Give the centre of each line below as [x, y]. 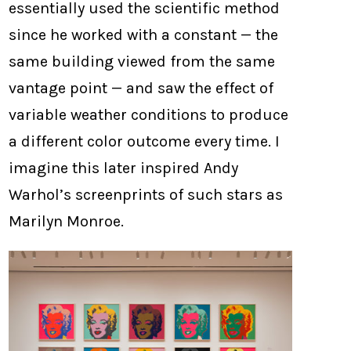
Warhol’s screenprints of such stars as [146, 194]
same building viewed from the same [142, 61]
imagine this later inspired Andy [124, 168]
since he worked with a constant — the [144, 34]
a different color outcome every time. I [145, 141]
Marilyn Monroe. [67, 221]
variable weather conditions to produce [149, 114]
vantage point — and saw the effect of [141, 88]
